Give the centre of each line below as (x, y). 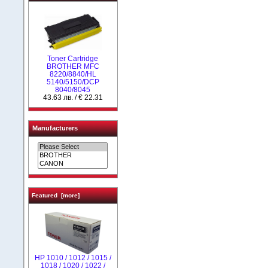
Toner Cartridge (73, 58)
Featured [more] (55, 195)
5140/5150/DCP (73, 82)
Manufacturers (55, 128)
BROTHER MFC (73, 66)
